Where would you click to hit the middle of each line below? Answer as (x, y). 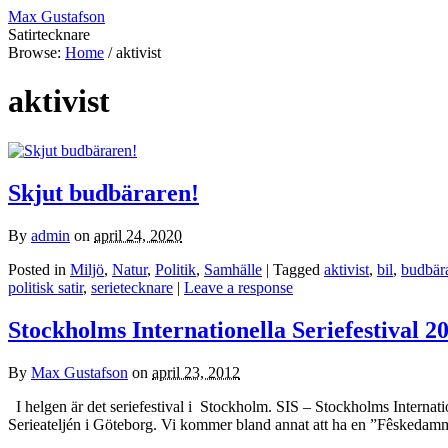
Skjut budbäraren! (103, 192)
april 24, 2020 (138, 235)
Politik (175, 269)
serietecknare (132, 287)
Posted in (39, 269)
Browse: (34, 52)
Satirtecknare (49, 34)
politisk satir (45, 287)
